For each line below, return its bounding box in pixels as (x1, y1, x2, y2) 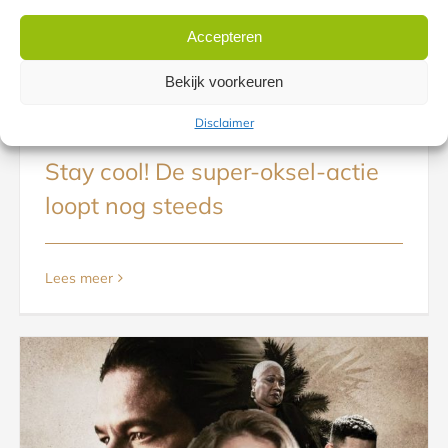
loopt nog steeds (45, 191, 225, 221)
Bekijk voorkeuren (165, 73, 283, 90)
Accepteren (186, 28, 262, 45)
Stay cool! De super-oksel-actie (45, 157, 380, 187)
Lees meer (45, 269, 114, 288)
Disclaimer (194, 114, 254, 130)
